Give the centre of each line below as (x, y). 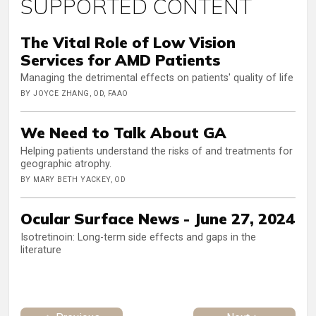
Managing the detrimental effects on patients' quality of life (157, 78)
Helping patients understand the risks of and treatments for (157, 151)
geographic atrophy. (66, 164)
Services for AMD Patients (120, 59)
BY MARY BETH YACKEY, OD (73, 179)
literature (41, 250)
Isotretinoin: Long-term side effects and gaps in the (138, 237)
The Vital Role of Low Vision (128, 42)
